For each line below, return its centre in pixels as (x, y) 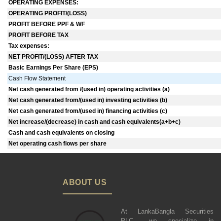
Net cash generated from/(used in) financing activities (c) (88, 111)
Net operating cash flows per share (58, 144)
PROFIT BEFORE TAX (39, 35)
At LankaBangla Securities (167, 212)
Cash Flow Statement (37, 79)
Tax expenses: (29, 46)
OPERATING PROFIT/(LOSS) (48, 14)
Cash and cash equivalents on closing (62, 133)
